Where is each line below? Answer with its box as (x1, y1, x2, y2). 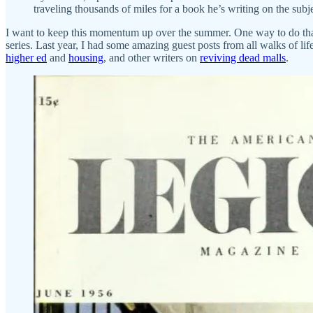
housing (68, 52, 103, 64)
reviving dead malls (200, 52, 286, 64)
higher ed (6, 52, 47, 64)
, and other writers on (103, 52, 200, 64)
